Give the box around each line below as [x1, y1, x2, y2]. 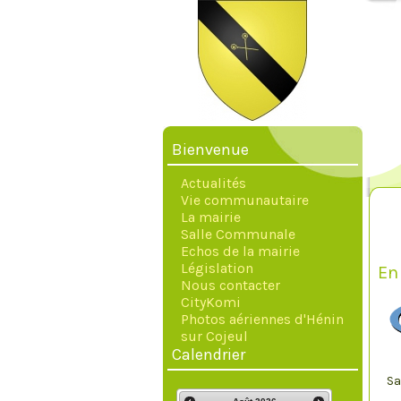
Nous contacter [181, 277, 280, 294]
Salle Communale [181, 226, 295, 243]
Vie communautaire [181, 192, 309, 209]
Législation [181, 260, 253, 277]
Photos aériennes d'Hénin [181, 311, 344, 328]
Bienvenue [172, 140, 249, 159]
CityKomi [181, 294, 241, 311]
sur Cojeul [181, 328, 248, 345]
